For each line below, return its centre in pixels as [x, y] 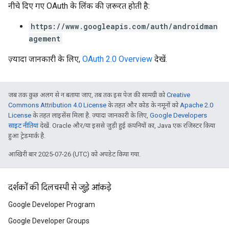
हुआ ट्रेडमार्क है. [27, 136]
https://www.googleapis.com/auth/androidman [124, 26]
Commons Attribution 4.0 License [57, 105]
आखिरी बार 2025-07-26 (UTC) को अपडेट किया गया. [74, 154]
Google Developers [178, 115]
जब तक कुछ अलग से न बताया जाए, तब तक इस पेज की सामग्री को [87, 95]
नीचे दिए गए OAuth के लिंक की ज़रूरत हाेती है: [79, 6]
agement [44, 39]
